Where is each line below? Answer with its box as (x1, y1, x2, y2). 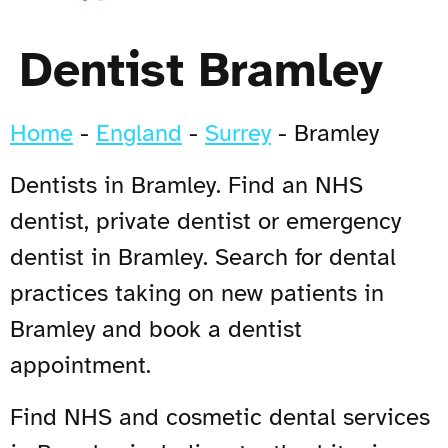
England (96, 117, 182, 148)
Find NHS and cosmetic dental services (10, 401, 430, 432)
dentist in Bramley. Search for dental (10, 241, 396, 272)
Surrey (205, 117, 271, 148)
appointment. (10, 349, 151, 380)
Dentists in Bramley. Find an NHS (10, 169, 363, 200)
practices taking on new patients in (10, 277, 384, 308)
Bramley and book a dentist (10, 313, 302, 344)
